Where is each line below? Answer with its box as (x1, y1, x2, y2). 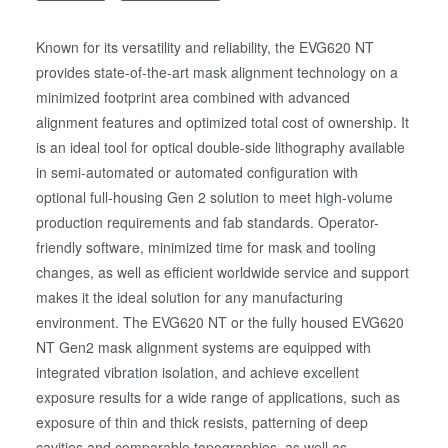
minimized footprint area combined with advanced (36, 87, 351, 108)
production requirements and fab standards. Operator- (36, 212, 380, 233)
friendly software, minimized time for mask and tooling (36, 237, 377, 258)
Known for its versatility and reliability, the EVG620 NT (36, 37, 375, 58)
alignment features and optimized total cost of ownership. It (36, 112, 410, 133)
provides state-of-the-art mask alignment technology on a (36, 62, 399, 83)
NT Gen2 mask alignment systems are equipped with (36, 337, 372, 358)
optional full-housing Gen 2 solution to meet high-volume (36, 187, 394, 208)
